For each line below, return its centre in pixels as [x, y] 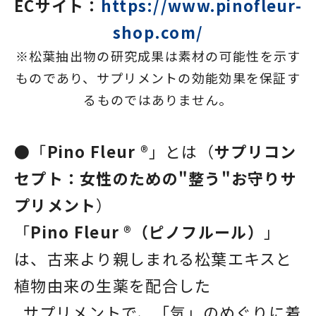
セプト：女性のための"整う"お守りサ [156, 177]
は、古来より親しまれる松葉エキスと [153, 258]
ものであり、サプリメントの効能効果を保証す [158, 77]
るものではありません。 [158, 99]
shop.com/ [158, 31]
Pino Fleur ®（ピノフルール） [147, 231]
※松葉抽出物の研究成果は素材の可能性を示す [158, 55]
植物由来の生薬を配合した [129, 285]
